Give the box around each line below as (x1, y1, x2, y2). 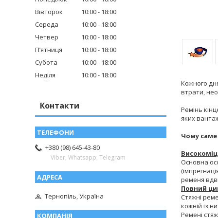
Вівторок (35, 7, 63, 17)
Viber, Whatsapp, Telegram (51, 153, 126, 162)
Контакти (40, 100, 79, 111)
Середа (35, 20, 58, 29)
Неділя (35, 71, 55, 80)
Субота (35, 58, 57, 67)
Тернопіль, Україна (45, 191, 104, 200)
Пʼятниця (35, 45, 62, 54)
